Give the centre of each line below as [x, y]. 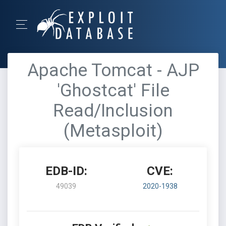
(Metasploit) [113, 131]
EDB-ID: [66, 171]
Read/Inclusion [113, 111]
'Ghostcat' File [113, 91]
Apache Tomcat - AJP [113, 70]
